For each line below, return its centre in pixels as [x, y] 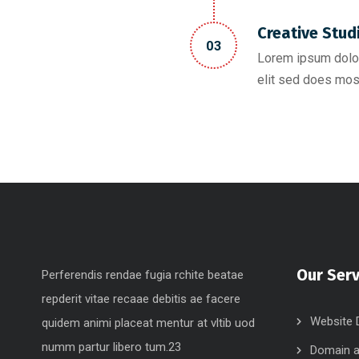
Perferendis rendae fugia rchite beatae [143, 275]
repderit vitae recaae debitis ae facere [141, 299]
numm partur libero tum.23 [111, 347]
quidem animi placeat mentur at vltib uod [148, 323]
